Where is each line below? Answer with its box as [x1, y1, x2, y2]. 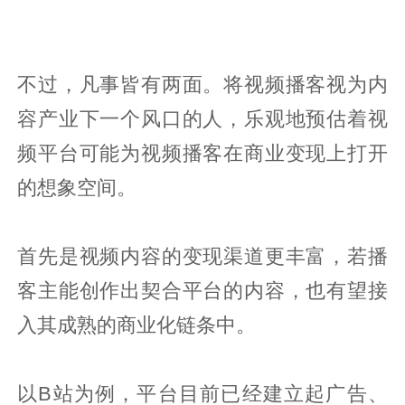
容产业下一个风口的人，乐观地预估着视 [17, 108, 388, 130]
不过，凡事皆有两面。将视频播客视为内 [17, 73, 388, 96]
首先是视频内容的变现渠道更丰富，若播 [17, 245, 388, 268]
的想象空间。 [17, 176, 137, 199]
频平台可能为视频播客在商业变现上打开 [17, 142, 388, 165]
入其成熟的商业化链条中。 [17, 314, 257, 336]
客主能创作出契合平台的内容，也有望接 [17, 279, 388, 302]
